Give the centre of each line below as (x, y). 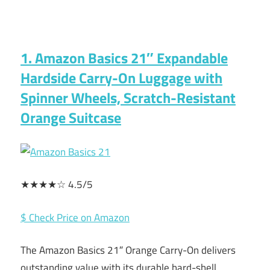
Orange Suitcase (71, 118)
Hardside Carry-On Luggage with (121, 78)
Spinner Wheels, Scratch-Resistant (128, 98)
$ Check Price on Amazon (75, 217)
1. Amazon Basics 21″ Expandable (124, 58)
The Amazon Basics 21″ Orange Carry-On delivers (128, 250)
